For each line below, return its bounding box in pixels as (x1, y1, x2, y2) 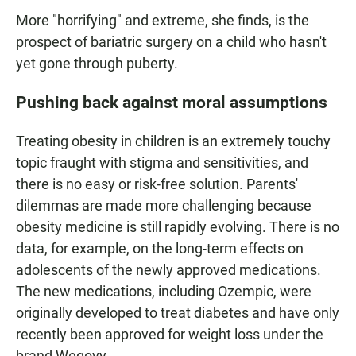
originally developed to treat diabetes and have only (16, 304, 339, 322)
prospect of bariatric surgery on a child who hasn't (16, 33, 327, 51)
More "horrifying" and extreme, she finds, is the (16, 12, 309, 29)
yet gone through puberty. (16, 55, 178, 72)
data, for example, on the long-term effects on (16, 240, 304, 257)
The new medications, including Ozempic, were (16, 283, 311, 300)
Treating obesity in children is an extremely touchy (16, 133, 331, 150)
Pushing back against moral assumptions (16, 92, 327, 113)
